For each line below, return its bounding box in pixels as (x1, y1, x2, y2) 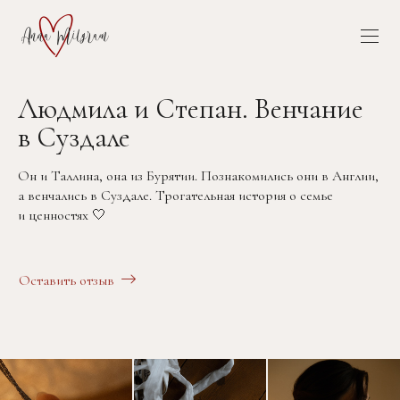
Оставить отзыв (19, 271, 114, 289)
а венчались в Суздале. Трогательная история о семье (18, 186, 333, 204)
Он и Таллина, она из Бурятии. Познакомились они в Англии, (18, 166, 379, 185)
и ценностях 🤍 (18, 205, 106, 224)
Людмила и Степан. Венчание (18, 90, 363, 126)
